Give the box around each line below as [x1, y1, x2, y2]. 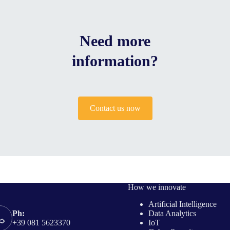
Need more [80, 32, 150, 49]
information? [72, 52, 158, 69]
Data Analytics [148, 208, 196, 218]
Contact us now [89, 104, 141, 112]
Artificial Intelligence [148, 199, 217, 208]
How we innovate [127, 182, 186, 191]
